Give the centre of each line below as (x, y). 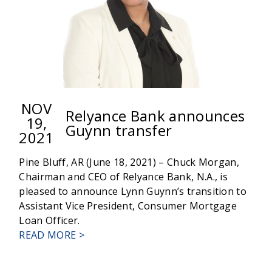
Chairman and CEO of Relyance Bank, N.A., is (124, 177)
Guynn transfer (119, 131)
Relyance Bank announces (155, 116)
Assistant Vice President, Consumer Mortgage (128, 206)
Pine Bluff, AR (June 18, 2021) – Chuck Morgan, (129, 162)
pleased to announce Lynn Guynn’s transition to (133, 192)
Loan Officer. (49, 221)
